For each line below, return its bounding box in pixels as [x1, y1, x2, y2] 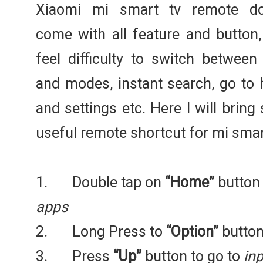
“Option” [166, 222, 218, 240]
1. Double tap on [36, 173, 165, 191]
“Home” [165, 173, 214, 191]
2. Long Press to [36, 222, 166, 240]
